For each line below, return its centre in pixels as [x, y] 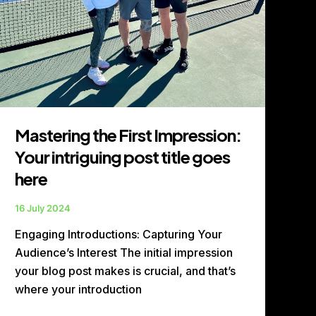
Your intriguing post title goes [123, 156]
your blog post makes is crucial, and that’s [126, 271]
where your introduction [79, 290]
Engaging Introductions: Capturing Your [119, 235]
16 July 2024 [43, 208]
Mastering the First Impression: [128, 134]
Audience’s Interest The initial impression [124, 253]
